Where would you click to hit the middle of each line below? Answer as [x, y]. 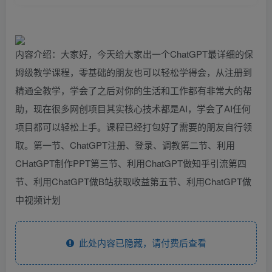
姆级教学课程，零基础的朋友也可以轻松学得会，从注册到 [134, 72]
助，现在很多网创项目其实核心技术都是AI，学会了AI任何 [133, 108]
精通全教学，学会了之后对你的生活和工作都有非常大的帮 [134, 90]
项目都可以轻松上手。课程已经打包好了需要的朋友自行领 [134, 126]
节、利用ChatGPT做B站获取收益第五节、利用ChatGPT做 [133, 181]
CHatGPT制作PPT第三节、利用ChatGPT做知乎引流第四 [131, 163]
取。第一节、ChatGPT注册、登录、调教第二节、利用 [125, 144]
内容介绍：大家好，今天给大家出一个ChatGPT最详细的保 [134, 53]
